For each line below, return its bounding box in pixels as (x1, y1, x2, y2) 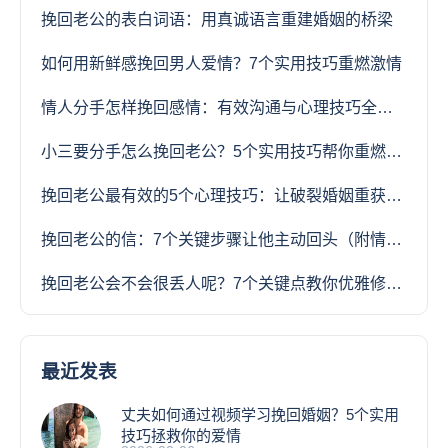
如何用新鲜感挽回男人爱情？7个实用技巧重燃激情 (41, 55, 402, 72)
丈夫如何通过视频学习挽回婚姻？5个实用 (121, 406, 399, 423)
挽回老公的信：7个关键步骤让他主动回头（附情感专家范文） (386, 231, 402, 248)
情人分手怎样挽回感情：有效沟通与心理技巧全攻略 (377, 99, 393, 116)
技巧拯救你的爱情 (121, 427, 241, 444)
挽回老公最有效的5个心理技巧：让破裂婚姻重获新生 (386, 187, 402, 204)
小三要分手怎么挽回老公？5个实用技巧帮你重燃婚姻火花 (386, 143, 402, 160)
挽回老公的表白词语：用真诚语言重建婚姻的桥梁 (41, 11, 393, 28)
